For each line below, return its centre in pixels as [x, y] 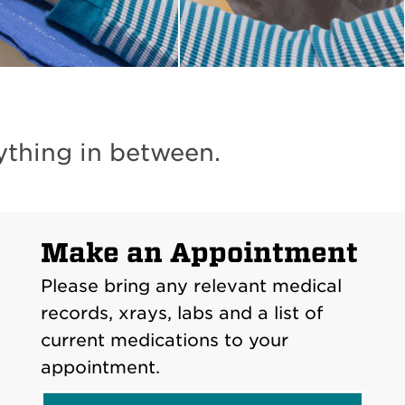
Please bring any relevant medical [191, 286]
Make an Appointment [199, 253]
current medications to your [165, 340]
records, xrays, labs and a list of [182, 313]
